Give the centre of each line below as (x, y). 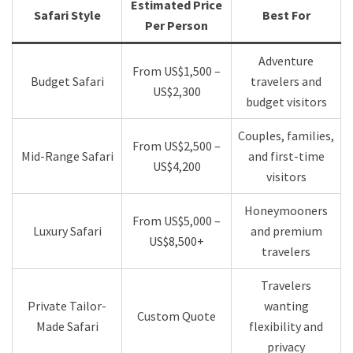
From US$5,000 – (176, 221)
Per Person (176, 26)
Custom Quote (176, 316)
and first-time (286, 156)
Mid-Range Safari (67, 156)
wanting (286, 306)
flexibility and (286, 327)
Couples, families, (286, 136)
